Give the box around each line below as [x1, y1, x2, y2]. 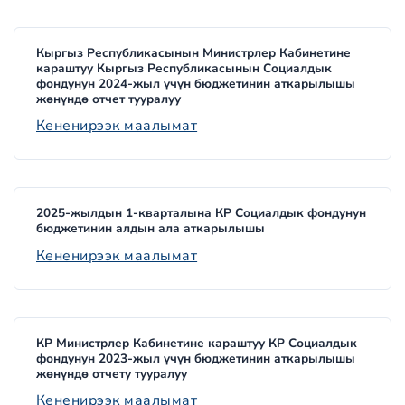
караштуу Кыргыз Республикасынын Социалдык [36, 59, 332, 77]
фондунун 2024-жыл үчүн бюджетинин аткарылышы [36, 74, 355, 92]
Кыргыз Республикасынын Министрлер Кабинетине [36, 43, 351, 61]
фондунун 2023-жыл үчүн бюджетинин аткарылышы [36, 349, 355, 367]
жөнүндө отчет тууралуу [36, 89, 181, 108]
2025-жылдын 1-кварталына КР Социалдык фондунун [36, 204, 366, 222]
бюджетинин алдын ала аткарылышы [36, 220, 265, 238]
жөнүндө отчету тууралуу [36, 364, 187, 382]
